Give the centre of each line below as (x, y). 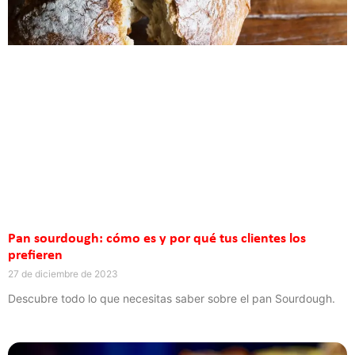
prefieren (35, 255)
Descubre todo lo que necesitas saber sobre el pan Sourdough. (172, 298)
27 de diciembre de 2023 (63, 273)
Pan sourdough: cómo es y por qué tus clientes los (157, 239)
